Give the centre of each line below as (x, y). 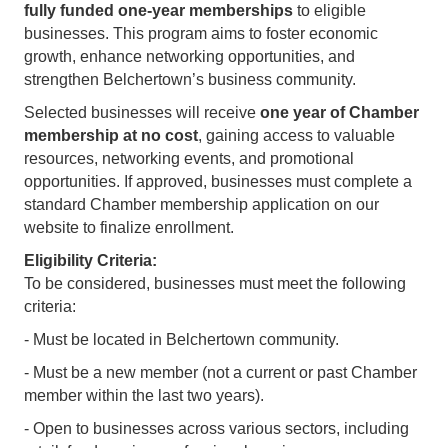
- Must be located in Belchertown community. (181, 339)
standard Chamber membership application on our (201, 204)
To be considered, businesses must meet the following (215, 283)
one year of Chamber (339, 112)
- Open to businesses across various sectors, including (216, 428)
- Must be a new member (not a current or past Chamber (220, 372)
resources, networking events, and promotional (189, 158)
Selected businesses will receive (142, 112)
